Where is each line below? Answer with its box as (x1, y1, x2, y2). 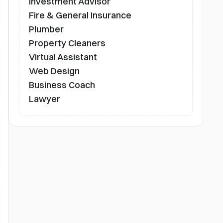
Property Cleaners (28, 37, 106, 49)
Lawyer (28, 93, 60, 105)
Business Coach (28, 79, 95, 91)
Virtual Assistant (28, 51, 97, 63)
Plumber (28, 23, 64, 35)
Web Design (28, 65, 80, 77)
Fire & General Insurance (28, 9, 131, 21)
